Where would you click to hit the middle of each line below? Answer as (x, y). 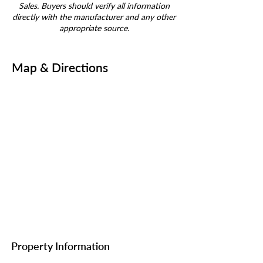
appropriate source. (94, 28)
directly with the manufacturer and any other (94, 17)
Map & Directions (60, 67)
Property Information (60, 246)
